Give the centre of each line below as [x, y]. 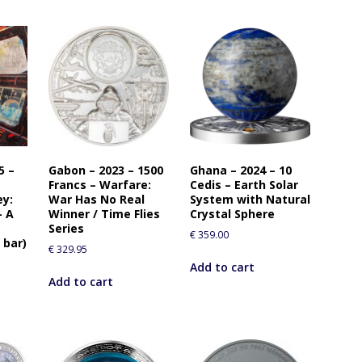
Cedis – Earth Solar [244, 185]
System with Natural [250, 200]
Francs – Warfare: [99, 185]
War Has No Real [96, 200]
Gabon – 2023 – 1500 [105, 170]
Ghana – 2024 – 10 [240, 170]
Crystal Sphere [232, 214]
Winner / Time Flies [104, 214]
